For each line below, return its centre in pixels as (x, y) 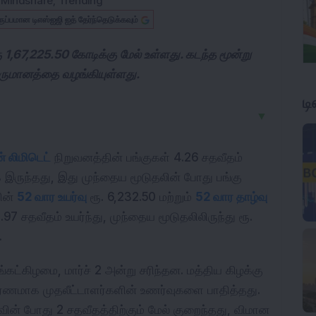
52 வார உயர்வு (52, 197)
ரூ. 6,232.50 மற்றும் (141, 197)
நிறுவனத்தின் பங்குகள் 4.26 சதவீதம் (147, 157)
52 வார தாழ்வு (231, 197)
